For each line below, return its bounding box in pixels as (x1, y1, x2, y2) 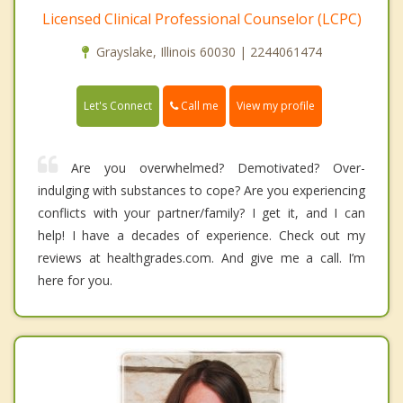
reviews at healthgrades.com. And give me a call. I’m (38, 249, 365, 267)
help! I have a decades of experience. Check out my (38, 227, 365, 245)
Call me (178, 98, 219, 114)
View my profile (237, 98, 315, 114)
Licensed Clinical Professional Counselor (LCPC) (41, 9, 362, 30)
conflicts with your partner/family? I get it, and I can (38, 204, 365, 222)
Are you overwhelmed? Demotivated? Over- (71, 159, 365, 177)
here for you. (38, 272, 112, 290)
